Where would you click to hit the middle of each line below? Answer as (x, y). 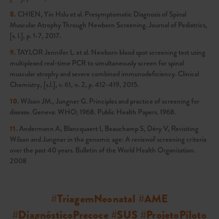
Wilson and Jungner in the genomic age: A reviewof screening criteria (108, 139)
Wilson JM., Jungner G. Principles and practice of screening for (109, 101)
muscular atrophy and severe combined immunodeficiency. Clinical (104, 74)
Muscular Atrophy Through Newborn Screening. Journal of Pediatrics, (109, 25)
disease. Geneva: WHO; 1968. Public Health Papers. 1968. (93, 112)
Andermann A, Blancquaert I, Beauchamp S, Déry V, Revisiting (108, 128)
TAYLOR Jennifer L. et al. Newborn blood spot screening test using (110, 52)
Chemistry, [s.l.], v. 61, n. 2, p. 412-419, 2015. (74, 84)
